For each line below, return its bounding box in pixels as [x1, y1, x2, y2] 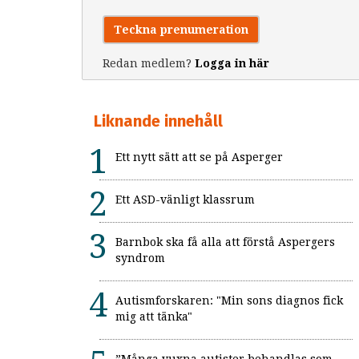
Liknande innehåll [94, 111, 223, 131]
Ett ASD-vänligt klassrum [115, 193, 255, 207]
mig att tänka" [115, 310, 192, 324]
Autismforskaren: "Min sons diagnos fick [115, 294, 343, 308]
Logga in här [195, 57, 269, 71]
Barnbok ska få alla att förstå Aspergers [115, 236, 335, 249]
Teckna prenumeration [114, 23, 248, 37]
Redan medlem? [103, 57, 195, 71]
